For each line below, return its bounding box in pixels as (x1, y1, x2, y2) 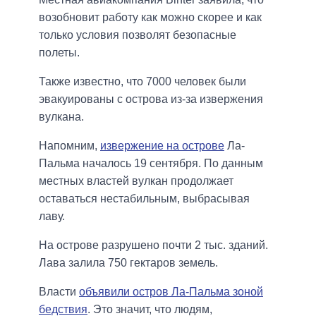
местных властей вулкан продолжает (39, 174, 233, 187)
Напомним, (39, 139, 100, 152)
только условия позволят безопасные (39, 28, 236, 41)
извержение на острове (100, 139, 224, 152)
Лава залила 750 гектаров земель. (39, 256, 218, 269)
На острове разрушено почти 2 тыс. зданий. (39, 238, 268, 251)
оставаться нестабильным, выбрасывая (39, 192, 250, 205)
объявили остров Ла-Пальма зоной (79, 285, 263, 298)
